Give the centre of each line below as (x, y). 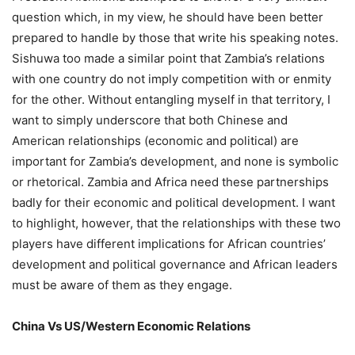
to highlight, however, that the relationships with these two (176, 223)
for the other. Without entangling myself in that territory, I (171, 100)
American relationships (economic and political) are (155, 141)
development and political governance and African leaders (175, 265)
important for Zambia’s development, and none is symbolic (175, 162)
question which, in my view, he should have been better (168, 17)
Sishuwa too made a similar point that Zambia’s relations (168, 59)
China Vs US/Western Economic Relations (131, 326)
